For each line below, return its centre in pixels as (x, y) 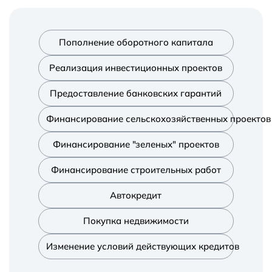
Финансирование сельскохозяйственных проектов (158, 118)
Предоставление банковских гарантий (136, 93)
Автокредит (136, 195)
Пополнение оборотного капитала (136, 42)
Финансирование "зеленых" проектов (136, 144)
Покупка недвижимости (136, 220)
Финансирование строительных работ (136, 169)
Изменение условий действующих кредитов (142, 246)
